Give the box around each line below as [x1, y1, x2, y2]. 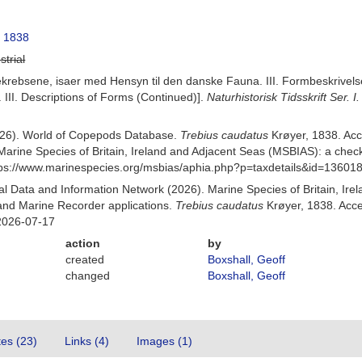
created [65, 253, 105, 266]
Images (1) [137, 335, 192, 347]
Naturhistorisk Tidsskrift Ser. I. [207, 90, 360, 103]
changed [65, 269, 111, 282]
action [65, 237, 101, 250]
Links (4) [65, 335, 109, 347]
